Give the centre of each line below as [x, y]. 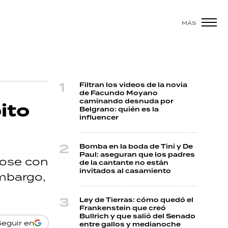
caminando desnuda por [126, 102]
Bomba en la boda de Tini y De [136, 147]
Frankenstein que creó [123, 208]
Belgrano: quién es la [119, 110]
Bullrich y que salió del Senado [137, 217]
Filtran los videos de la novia [133, 85]
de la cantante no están [124, 163]
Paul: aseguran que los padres [137, 155]
